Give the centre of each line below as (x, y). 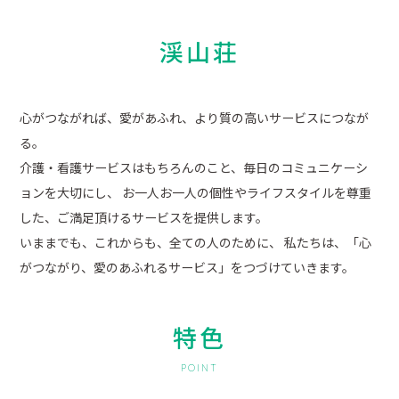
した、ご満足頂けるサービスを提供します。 (144, 218)
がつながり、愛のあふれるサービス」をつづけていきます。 (187, 268)
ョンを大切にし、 (70, 193)
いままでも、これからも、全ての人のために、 (151, 243)
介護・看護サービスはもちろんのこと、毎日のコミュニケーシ (194, 168)
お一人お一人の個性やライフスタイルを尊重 (246, 193)
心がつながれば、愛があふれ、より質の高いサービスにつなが (195, 118)
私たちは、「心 (327, 243)
